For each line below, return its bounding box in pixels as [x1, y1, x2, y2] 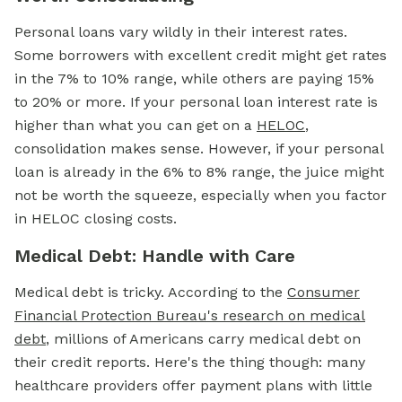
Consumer [287, 284, 360, 301]
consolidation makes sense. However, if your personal [14, 140, 383, 157]
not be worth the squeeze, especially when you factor [14, 187, 387, 204]
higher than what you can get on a [14, 117, 257, 134]
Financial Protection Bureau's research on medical [14, 307, 365, 324]
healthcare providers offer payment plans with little [14, 377, 372, 394]
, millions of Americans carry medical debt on [46, 330, 361, 347]
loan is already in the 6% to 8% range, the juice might [14, 163, 384, 180]
